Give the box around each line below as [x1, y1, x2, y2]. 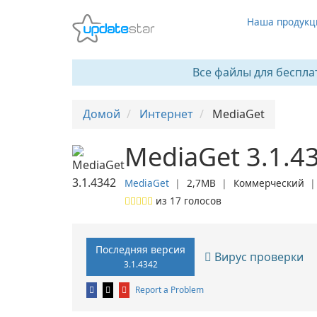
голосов [181, 194, 221, 207]
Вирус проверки [212, 248, 304, 265]
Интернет [139, 106, 193, 122]
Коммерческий [234, 176, 304, 190]
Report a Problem [135, 284, 204, 296]
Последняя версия [96, 243, 185, 256]
